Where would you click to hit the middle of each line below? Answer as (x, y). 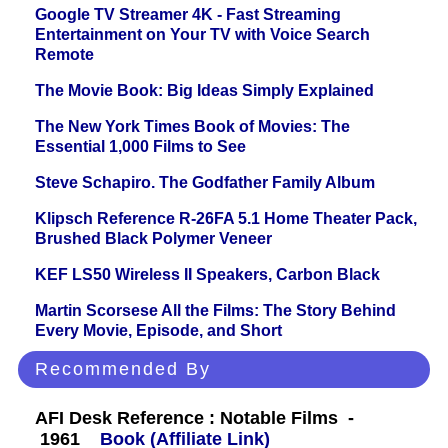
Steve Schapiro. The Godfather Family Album (205, 183)
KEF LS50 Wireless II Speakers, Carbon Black (207, 275)
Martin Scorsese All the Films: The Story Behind (215, 311)
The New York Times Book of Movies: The (192, 127)
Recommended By (123, 369)
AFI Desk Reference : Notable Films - (194, 418)
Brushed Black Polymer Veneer (153, 239)
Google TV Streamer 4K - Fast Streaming (188, 15)
